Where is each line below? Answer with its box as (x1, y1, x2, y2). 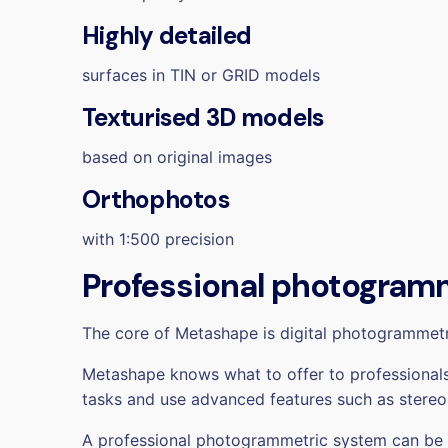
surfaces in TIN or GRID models (82, 64, 320, 85)
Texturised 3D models (82, 101, 325, 134)
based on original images (82, 146, 272, 167)
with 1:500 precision (82, 228, 234, 249)
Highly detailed (82, 19, 252, 52)
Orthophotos (82, 183, 231, 216)
